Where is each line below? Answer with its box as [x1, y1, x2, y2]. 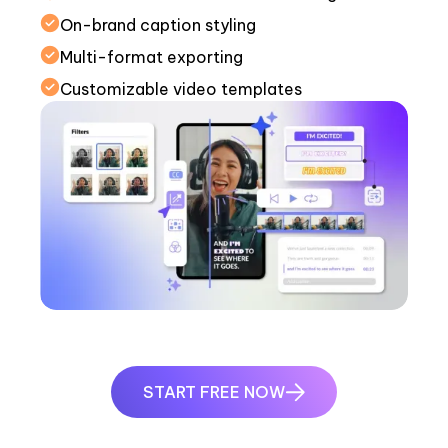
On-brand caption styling [60, 15, 256, 36]
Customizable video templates [60, 79, 302, 100]
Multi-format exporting [60, 47, 243, 68]
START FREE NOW [143, 382, 285, 403]
